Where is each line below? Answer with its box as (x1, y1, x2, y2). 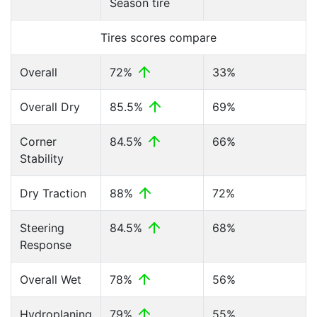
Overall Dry (20, 100, 80, 114)
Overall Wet (20, 272, 81, 287)
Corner (20, 134, 57, 149)
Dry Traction (20, 186, 86, 200)
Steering (20, 221, 64, 235)
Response (20, 238, 71, 252)
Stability (20, 151, 64, 166)
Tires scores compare (100, 30, 217, 45)
